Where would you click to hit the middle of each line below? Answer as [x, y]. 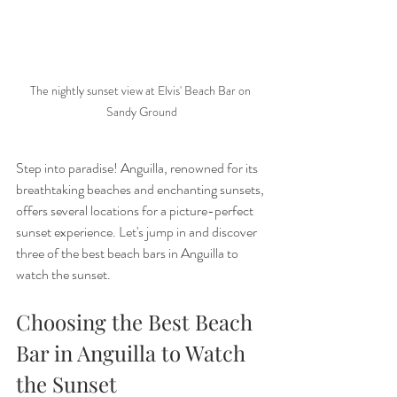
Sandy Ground [142, 112]
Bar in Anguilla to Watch [133, 353]
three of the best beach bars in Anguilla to [128, 253]
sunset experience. [66, 232]
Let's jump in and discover [189, 232]
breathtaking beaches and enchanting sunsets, [141, 190]
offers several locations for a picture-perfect [136, 211]
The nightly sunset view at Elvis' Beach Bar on [142, 91]
